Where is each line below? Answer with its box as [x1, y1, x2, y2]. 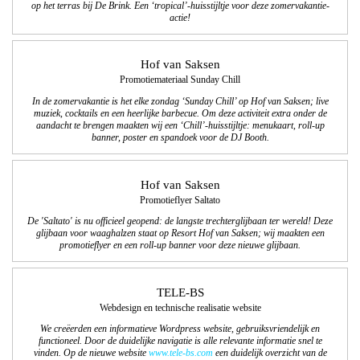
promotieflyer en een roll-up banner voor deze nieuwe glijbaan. [59, 240, 301, 252]
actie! [170, 13, 190, 24]
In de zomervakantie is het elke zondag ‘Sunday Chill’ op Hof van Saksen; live [31, 96, 329, 108]
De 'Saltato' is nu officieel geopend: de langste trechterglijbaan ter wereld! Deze [27, 216, 333, 227]
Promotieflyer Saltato [140, 194, 220, 206]
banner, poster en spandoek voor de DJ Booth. [91, 133, 269, 144]
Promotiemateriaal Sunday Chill [120, 75, 240, 86]
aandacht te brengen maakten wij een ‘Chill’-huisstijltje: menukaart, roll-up [35, 121, 325, 132]
